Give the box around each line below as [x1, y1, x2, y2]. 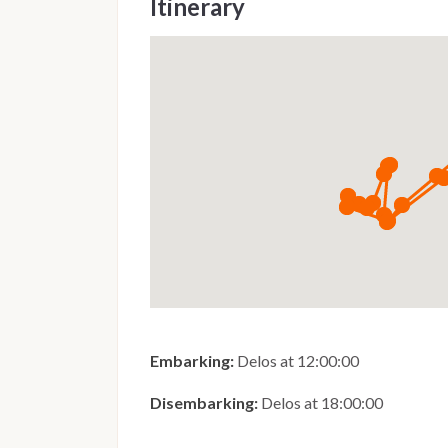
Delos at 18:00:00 [258, 393, 383, 413]
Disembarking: [150, 393, 258, 413]
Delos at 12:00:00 [234, 351, 359, 371]
